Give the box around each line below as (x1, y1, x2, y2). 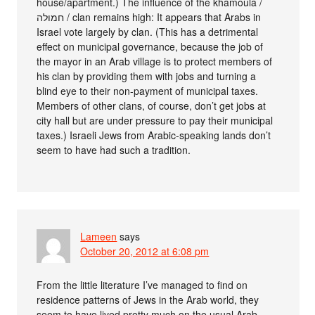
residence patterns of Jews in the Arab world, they (37, 292, 259, 307)
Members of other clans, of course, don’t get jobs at (37, 98, 266, 113)
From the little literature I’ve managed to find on (37, 278, 248, 292)
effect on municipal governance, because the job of (37, 39, 264, 54)
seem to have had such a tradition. (37, 143, 191, 157)
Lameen (80, 229, 117, 244)
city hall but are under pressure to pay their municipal (37, 113, 274, 128)
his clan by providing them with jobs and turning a (37, 69, 257, 84)
